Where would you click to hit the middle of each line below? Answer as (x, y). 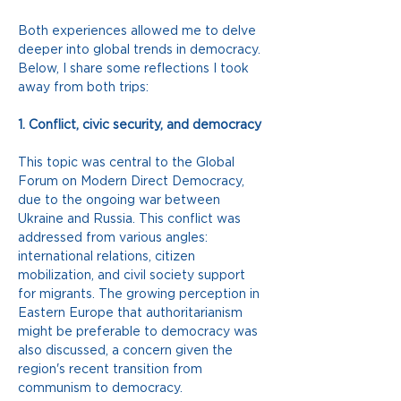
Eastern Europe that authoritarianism (132, 313)
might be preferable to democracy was (140, 332)
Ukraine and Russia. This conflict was (131, 219)
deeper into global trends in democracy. (141, 50)
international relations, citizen (108, 256)
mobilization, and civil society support (133, 275)
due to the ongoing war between (121, 200)
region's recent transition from (112, 369)
